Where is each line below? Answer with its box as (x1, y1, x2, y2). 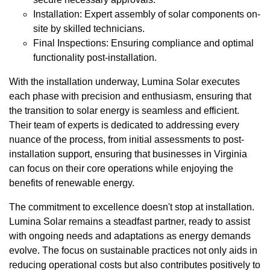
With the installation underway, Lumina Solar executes (9, 77, 240, 87)
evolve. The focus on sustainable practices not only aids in (9, 245, 257, 256)
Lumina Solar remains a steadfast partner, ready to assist (9, 216, 250, 227)
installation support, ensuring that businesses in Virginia (9, 149, 247, 160)
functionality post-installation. (33, 52, 157, 63)
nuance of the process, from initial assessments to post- (9, 134, 244, 145)
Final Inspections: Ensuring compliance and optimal (33, 38, 254, 49)
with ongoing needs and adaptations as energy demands (9, 231, 251, 242)
